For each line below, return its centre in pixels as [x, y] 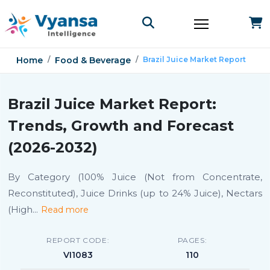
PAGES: [192, 240]
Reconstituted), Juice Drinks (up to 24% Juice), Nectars [135, 193]
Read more [65, 210]
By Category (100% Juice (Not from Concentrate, [135, 177]
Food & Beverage [93, 60]
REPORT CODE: [78, 240]
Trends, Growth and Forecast [121, 126]
